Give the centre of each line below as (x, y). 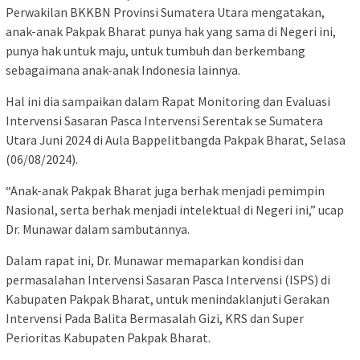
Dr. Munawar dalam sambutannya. (98, 229)
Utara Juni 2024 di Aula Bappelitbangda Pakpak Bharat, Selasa (176, 140)
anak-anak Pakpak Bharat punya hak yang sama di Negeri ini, (171, 32)
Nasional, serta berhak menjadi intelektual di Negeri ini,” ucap (175, 210)
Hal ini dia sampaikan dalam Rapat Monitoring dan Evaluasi (168, 102)
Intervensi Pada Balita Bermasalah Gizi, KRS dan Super (155, 319)
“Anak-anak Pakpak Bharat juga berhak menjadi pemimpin (165, 191)
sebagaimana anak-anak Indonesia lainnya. (123, 70)
